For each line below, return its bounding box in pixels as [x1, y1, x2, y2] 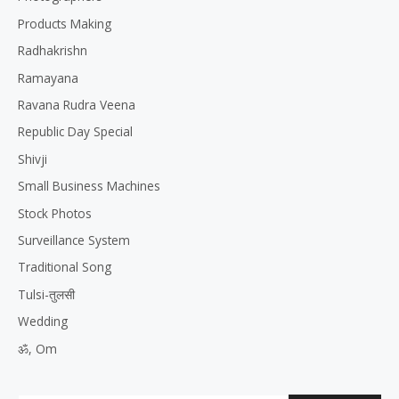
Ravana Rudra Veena [18, 95, 135, 113]
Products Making [18, 14, 111, 32]
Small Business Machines [18, 177, 160, 195]
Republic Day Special [18, 123, 133, 141]
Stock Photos [18, 204, 92, 222]
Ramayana [18, 69, 78, 86]
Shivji [18, 150, 47, 167]
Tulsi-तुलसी [18, 285, 75, 303]
